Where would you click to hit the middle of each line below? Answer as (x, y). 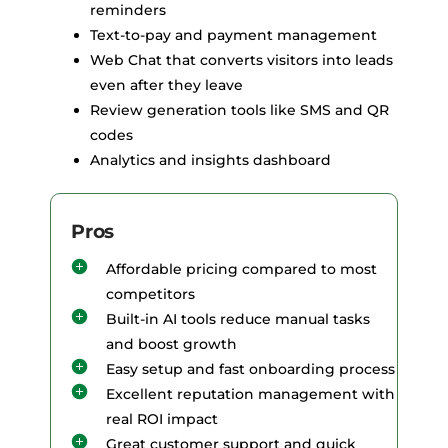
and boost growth (171, 343)
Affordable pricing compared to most (241, 268)
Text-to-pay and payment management (233, 34)
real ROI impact (162, 418)
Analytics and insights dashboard (210, 159)
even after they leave (166, 84)
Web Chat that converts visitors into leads (241, 59)
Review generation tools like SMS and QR (239, 109)
